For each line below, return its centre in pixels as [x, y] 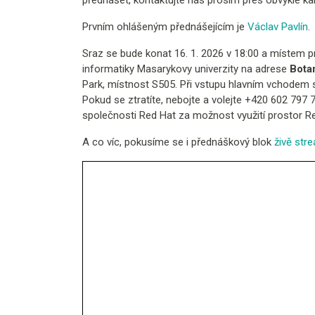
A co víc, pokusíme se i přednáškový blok [178, 142]
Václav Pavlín [278, 27]
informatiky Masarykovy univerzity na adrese [186, 69]
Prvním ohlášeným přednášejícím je [165, 27]
